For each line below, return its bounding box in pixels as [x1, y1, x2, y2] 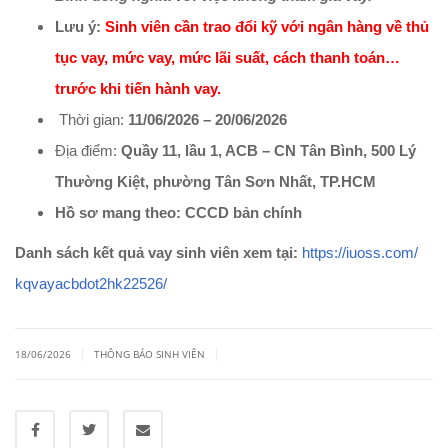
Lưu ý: [55, 18, 101, 36]
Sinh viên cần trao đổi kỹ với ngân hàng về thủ [105, 18, 429, 36]
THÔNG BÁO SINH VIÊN [94, 347, 205, 362]
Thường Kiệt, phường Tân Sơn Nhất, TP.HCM [55, 173, 376, 191]
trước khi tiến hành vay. [55, 80, 221, 98]
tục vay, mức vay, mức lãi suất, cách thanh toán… [55, 49, 400, 67]
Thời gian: [55, 111, 128, 129]
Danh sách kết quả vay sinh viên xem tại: [15, 244, 298, 262]
